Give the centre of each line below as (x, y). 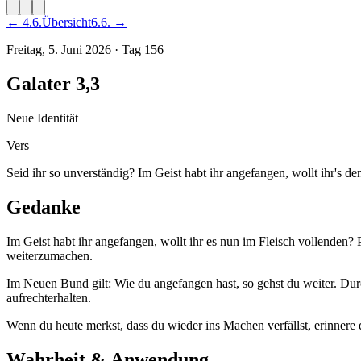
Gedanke (44, 207)
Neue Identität (42, 118)
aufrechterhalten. (49, 297)
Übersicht (66, 22)
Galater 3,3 (53, 83)
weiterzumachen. (50, 255)
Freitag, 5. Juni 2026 (59, 50)
